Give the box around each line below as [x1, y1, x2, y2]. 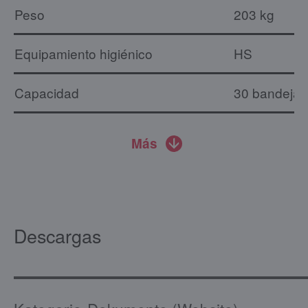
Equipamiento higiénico [14, 43, 153, 63]
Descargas [14, 221, 101, 249]
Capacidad [14, 82, 79, 102]
